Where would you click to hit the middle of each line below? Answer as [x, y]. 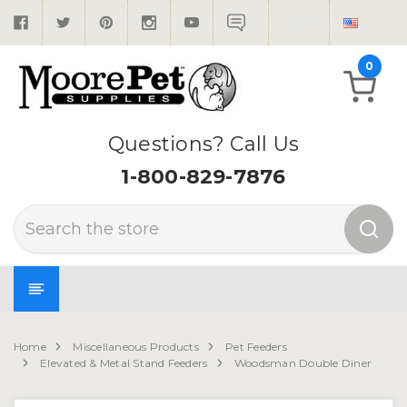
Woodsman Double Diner [303, 363]
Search [32, 213]
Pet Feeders [256, 347]
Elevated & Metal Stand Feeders [124, 363]
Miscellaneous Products [136, 347]
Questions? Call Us [203, 144]
